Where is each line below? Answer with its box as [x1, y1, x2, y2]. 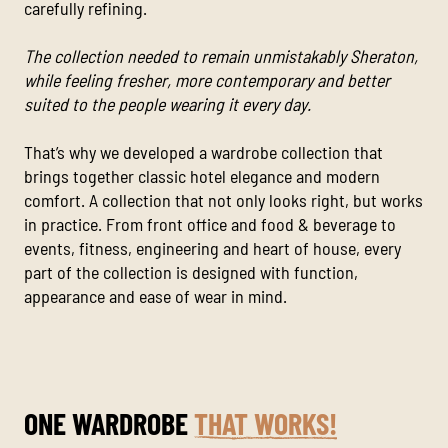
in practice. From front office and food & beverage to [24, 213, 396, 236]
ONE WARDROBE [24, 405, 194, 442]
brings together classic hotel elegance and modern [24, 165, 380, 188]
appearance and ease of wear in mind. [24, 285, 287, 308]
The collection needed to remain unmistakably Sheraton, [24, 45, 418, 68]
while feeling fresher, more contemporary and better [24, 69, 390, 92]
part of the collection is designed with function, [24, 261, 358, 284]
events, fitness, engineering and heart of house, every [24, 237, 401, 260]
